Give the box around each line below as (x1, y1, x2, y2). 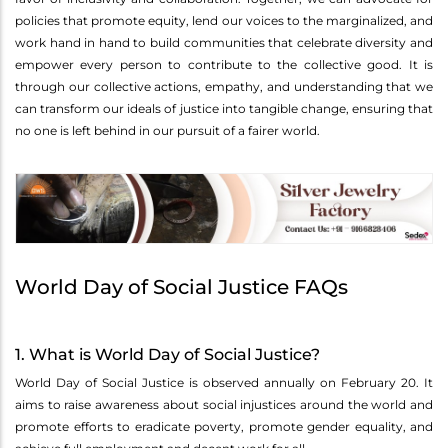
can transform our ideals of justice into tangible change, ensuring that (15, 100, 433, 116)
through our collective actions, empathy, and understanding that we (15, 78, 433, 94)
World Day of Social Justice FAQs (15, 275, 348, 300)
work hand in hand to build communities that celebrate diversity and (15, 34, 433, 50)
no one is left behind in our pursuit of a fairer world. (15, 122, 320, 138)
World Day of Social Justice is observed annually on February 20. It (15, 375, 433, 391)
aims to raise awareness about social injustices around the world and (15, 397, 433, 413)
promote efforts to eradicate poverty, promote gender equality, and (15, 419, 433, 435)
